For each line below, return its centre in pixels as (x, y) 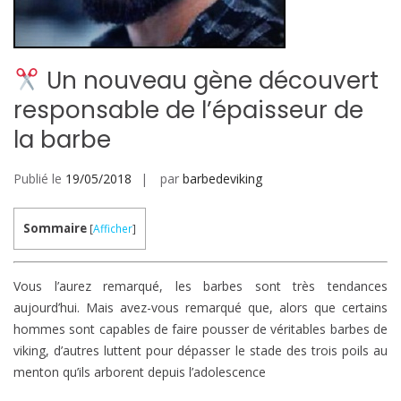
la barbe (62, 140)
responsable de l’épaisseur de (188, 110)
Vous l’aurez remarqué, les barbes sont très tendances (200, 286)
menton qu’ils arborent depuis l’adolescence (140, 372)
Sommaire (55, 228)
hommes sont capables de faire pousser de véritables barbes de (200, 329)
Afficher (113, 229)
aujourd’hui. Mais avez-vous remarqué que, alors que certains (200, 308)
